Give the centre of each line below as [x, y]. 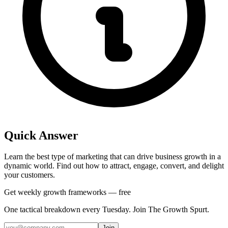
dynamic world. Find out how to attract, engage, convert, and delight [114, 166]
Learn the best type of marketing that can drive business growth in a [112, 157]
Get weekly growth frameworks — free [67, 192]
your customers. [30, 175]
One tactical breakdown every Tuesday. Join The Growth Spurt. [107, 210]
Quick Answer [41, 135]
